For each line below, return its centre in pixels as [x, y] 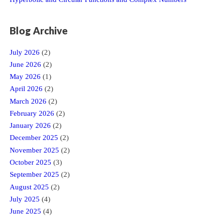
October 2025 [31, 163]
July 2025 [25, 199]
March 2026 [28, 101]
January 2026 [30, 126]
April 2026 [26, 89]
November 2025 [34, 150]
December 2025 [34, 138]
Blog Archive [39, 31]
